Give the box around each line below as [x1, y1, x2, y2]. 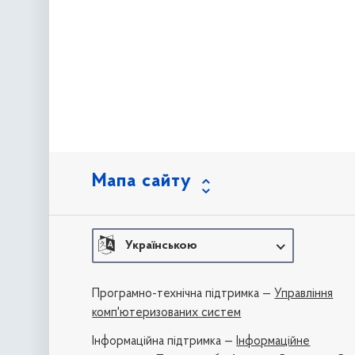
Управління [274, 287, 334, 300]
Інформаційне [236, 334, 311, 348]
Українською [125, 239, 198, 253]
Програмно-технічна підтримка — [92, 287, 275, 300]
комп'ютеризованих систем [92, 306, 242, 319]
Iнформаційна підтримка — [92, 334, 237, 348]
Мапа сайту [92, 172, 193, 192]
